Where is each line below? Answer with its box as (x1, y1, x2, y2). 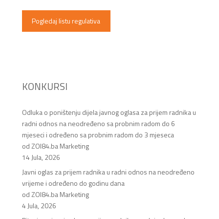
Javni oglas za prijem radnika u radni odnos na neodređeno (22, 166, 195, 177)
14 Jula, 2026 (22, 152, 60, 162)
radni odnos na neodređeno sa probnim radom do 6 (22, 118, 175, 129)
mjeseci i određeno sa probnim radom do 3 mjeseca (22, 129, 174, 140)
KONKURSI (22, 78, 67, 94)
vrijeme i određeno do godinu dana (22, 177, 125, 188)
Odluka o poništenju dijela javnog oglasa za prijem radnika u (22, 107, 196, 117)
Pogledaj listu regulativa (32, 16, 101, 26)
